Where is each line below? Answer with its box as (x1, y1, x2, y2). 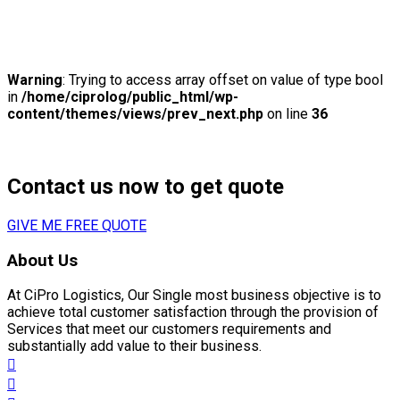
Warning (7, 71, 62, 89)
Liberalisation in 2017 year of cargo (7, 37, 228, 55)
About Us (7, 250, 78, 271)
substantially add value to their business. (7, 337, 262, 355)
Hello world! (7, 139, 83, 157)
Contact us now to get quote (7, 174, 284, 200)
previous (7, 21, 62, 38)
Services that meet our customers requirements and (7, 321, 331, 338)
